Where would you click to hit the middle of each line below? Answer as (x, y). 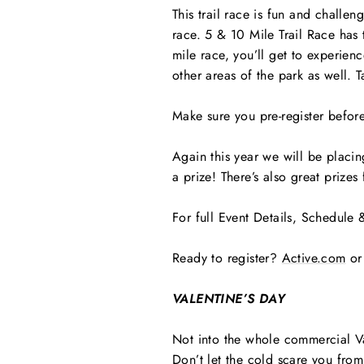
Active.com (314, 258)
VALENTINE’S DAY (229, 299)
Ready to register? (225, 258)
